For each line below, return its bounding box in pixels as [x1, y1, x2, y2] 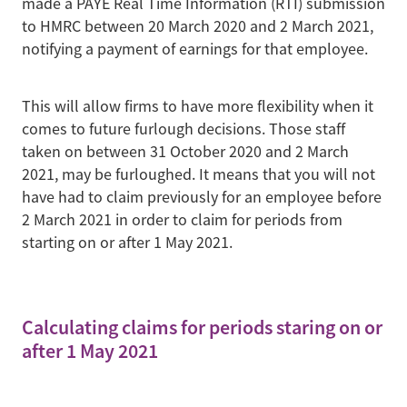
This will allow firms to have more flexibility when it [22, 95, 373, 116]
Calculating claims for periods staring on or [22, 314, 382, 342]
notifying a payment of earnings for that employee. [22, 38, 372, 59]
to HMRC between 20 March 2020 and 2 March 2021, [22, 15, 373, 36]
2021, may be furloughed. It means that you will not [22, 164, 375, 184]
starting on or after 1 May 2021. [22, 232, 233, 253]
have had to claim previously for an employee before [22, 186, 382, 207]
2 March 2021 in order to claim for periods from [22, 209, 342, 230]
